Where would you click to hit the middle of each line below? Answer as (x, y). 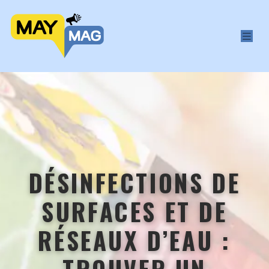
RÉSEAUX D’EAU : (134, 240)
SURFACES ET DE (134, 211)
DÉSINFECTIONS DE (134, 183)
